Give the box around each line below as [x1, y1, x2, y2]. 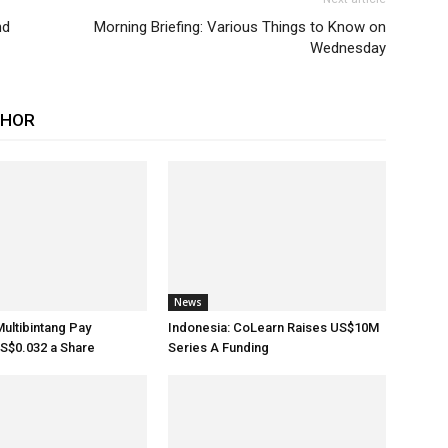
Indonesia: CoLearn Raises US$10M [168, 320, 379, 335]
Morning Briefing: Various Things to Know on [94, 18, 386, 36]
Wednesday [310, 39, 386, 57]
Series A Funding [168, 340, 269, 355]
